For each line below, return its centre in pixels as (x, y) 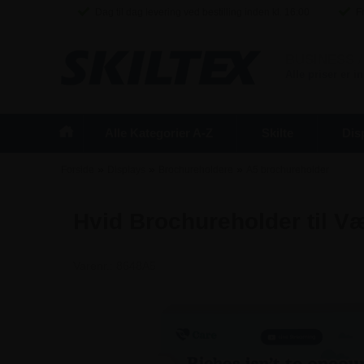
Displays (126, 170)
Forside (77, 170)
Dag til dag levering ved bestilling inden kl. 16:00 (201, 12)
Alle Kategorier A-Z (158, 133)
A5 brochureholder (287, 170)
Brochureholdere (195, 170)
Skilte (277, 133)
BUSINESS (319, 60)
